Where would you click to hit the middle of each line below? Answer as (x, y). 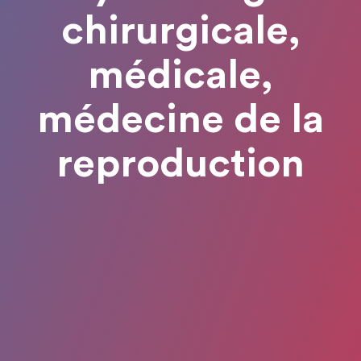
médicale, (180, 75)
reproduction (180, 164)
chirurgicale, (180, 31)
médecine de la (180, 120)
